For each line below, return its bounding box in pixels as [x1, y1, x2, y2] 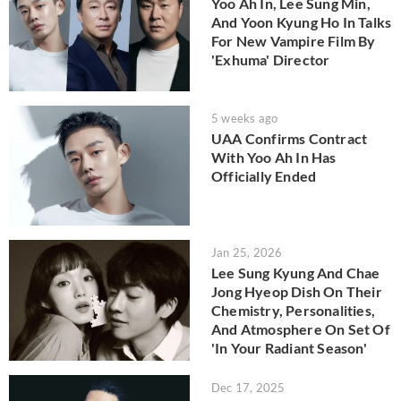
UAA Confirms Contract [211, 129, 368, 147]
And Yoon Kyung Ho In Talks [211, 13, 392, 31]
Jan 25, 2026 [211, 245, 283, 260]
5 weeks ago [211, 110, 278, 125]
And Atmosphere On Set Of [211, 320, 390, 338]
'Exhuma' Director [211, 51, 330, 69]
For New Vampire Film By [211, 32, 376, 50]
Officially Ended [211, 166, 317, 184]
